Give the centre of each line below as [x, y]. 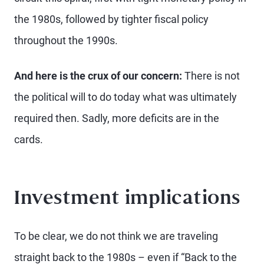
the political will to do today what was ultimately [126, 97]
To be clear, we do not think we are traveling [116, 236]
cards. [29, 139]
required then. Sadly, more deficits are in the [117, 118]
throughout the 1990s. [66, 40]
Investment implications [127, 199]
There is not [211, 75]
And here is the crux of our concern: [98, 75]
